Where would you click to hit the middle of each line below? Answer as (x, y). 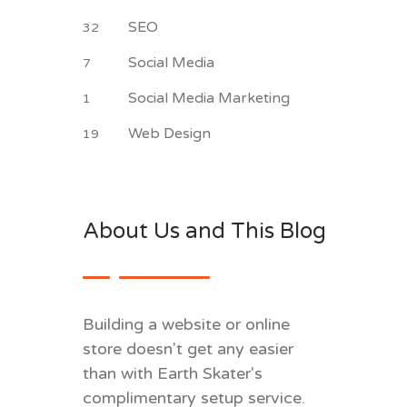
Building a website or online (186, 324)
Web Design (171, 134)
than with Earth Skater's (173, 373)
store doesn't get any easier (188, 349)
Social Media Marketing (211, 98)
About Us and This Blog (204, 231)
